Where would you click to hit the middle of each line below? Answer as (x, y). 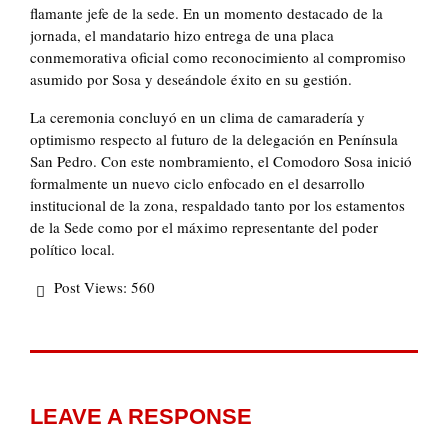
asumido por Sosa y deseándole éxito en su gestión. (191, 79)
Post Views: (90, 287)
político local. (72, 249)
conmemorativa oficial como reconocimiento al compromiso (218, 57)
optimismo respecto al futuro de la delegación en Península (214, 139)
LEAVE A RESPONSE (141, 416)
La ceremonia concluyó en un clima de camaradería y (197, 117)
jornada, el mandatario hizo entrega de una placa (182, 35)
